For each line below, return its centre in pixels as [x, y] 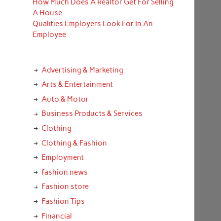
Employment [62, 158]
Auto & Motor [65, 99]
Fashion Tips [63, 201]
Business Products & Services [92, 114]
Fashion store [65, 187]
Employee [49, 35]
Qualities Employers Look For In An [92, 24]
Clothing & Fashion [74, 143]
